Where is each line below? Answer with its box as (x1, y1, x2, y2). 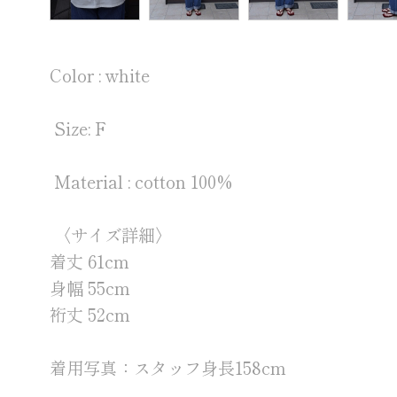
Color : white (50, 63, 155, 88)
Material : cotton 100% (50, 169, 234, 194)
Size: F (50, 116, 107, 141)
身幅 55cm (50, 276, 131, 300)
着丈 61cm (50, 249, 130, 274)
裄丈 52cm (50, 302, 131, 327)
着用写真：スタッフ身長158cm (50, 355, 287, 380)
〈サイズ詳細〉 (50, 222, 173, 247)
